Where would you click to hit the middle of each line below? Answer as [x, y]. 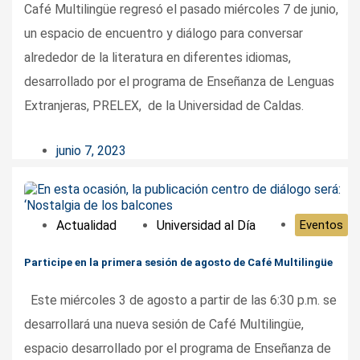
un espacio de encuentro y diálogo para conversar [164, 34]
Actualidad [86, 225]
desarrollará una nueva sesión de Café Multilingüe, [164, 324]
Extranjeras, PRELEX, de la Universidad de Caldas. [164, 106]
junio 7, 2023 [91, 151]
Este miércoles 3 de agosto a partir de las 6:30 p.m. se [180, 300]
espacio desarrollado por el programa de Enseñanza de [178, 348]
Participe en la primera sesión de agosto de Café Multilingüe [178, 262]
